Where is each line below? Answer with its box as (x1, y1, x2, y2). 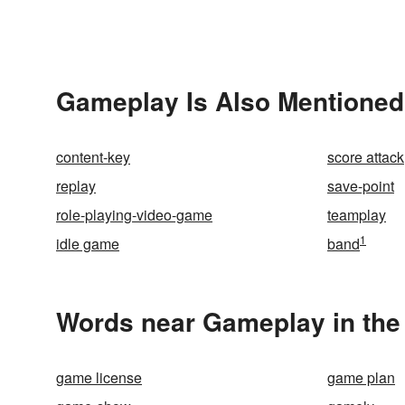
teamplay (327, 204, 386, 225)
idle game (56, 233, 119, 254)
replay (56, 175, 96, 196)
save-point (327, 175, 394, 196)
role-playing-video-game (56, 204, 212, 225)
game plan (327, 367, 395, 388)
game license (56, 367, 142, 388)
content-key (56, 146, 130, 167)
